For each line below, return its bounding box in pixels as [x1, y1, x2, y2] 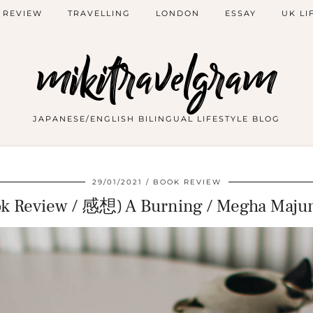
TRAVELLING [68, 8, 131, 18]
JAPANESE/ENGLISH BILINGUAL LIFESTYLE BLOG [33, 114, 280, 124]
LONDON [156, 8, 200, 18]
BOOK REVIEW [152, 177, 221, 187]
